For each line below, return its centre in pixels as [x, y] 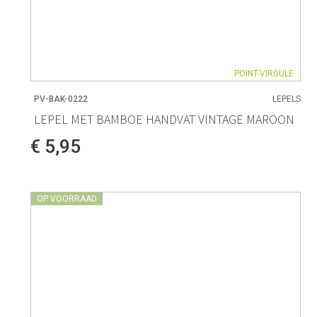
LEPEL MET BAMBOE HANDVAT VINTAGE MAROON [164, 119]
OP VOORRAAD [67, 198]
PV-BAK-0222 [60, 99]
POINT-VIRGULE [264, 74]
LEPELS [287, 99]
